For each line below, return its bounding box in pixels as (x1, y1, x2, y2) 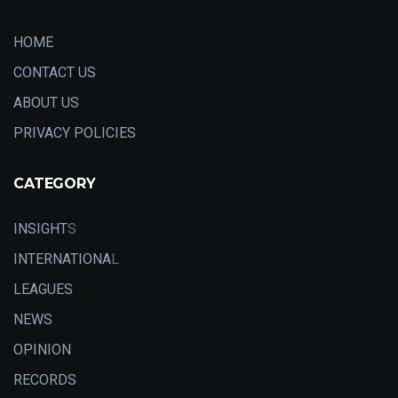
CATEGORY (13, 174, 96, 192)
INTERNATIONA (13, 250, 111, 267)
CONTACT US (13, 63, 96, 81)
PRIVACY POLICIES (13, 123, 136, 141)
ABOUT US (13, 93, 79, 111)
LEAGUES (13, 280, 73, 298)
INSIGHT (13, 219, 68, 237)
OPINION (13, 340, 71, 358)
